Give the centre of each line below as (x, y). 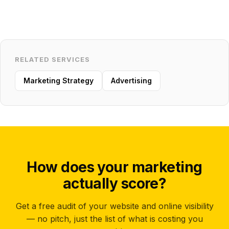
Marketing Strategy (59, 81)
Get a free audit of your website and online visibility (114, 206)
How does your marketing (114, 167)
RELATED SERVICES (52, 59)
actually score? (114, 184)
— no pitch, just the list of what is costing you (114, 219)
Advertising (131, 81)
